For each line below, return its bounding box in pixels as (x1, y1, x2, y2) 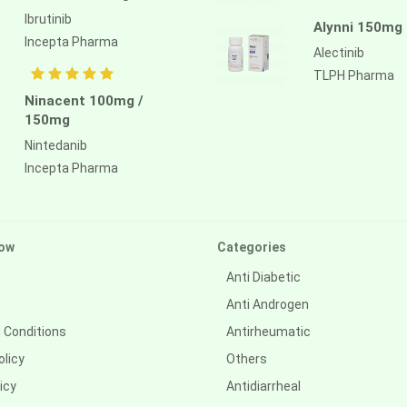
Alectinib (313, 45, 364, 60)
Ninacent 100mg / (24, 92, 144, 109)
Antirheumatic (226, 323, 311, 339)
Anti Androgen (226, 296, 309, 312)
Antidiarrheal (226, 378, 301, 393)
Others (226, 351, 267, 366)
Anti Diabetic (226, 269, 301, 284)
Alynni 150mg (313, 18, 402, 35)
